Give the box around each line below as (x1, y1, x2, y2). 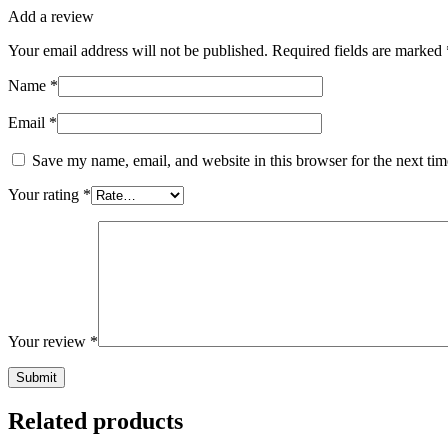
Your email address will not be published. (8, 42, 268, 60)
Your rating (8, 186, 83, 204)
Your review (8, 333, 90, 351)
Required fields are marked (272, 42, 446, 60)
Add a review (8, 8, 94, 26)
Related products (8, 408, 183, 435)
